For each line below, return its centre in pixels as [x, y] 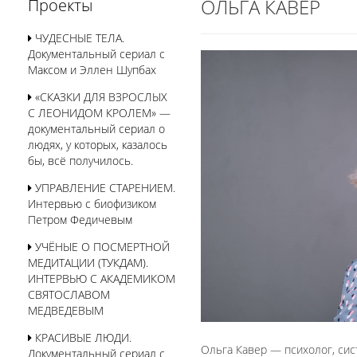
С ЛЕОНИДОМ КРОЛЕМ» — [99, 113]
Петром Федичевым [80, 220]
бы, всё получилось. [80, 161]
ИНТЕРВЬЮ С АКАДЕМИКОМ [102, 279]
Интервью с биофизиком [92, 204]
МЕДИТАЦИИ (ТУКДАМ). [88, 263]
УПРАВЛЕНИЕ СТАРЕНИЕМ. [104, 188]
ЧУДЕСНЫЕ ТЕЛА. [78, 38]
